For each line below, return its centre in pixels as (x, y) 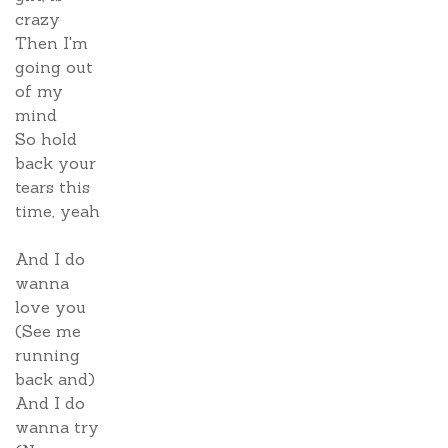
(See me (48, 331)
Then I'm (51, 43)
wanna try (57, 427)
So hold (46, 139)
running (47, 355)
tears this (52, 187)
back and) (55, 379)
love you (50, 307)
